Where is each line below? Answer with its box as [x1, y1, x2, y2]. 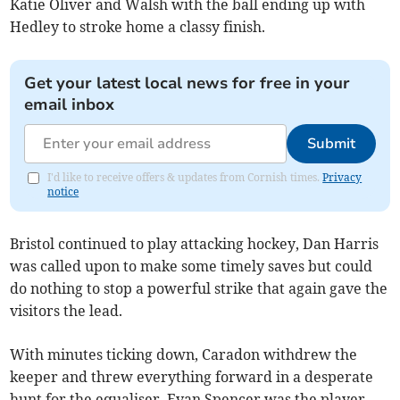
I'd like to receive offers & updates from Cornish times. [47, 171, 323, 185]
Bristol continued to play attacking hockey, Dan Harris [10, 235, 379, 254]
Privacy [322, 171, 362, 185]
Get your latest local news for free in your [24, 72, 351, 95]
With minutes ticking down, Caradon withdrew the [10, 346, 358, 364]
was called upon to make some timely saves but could [10, 257, 373, 276]
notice [47, 185, 79, 199]
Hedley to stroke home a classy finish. [10, 18, 266, 37]
